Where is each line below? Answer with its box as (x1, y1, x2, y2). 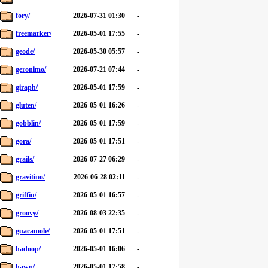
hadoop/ (16, 245, 41, 253)
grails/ (16, 155, 34, 163)
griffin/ (16, 191, 36, 199)
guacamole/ (16, 227, 50, 235)
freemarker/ (16, 29, 51, 38)
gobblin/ (16, 119, 41, 127)
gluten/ (16, 101, 36, 109)
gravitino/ (16, 173, 45, 181)
